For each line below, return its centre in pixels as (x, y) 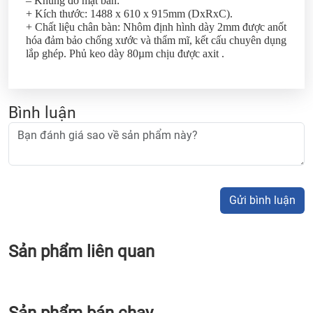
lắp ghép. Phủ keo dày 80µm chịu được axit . (125, 53)
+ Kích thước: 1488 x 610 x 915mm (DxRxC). (129, 13)
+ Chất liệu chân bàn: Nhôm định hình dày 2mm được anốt (156, 27)
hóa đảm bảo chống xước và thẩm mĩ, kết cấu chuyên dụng (156, 40)
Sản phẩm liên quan (81, 251)
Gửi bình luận (262, 200)
